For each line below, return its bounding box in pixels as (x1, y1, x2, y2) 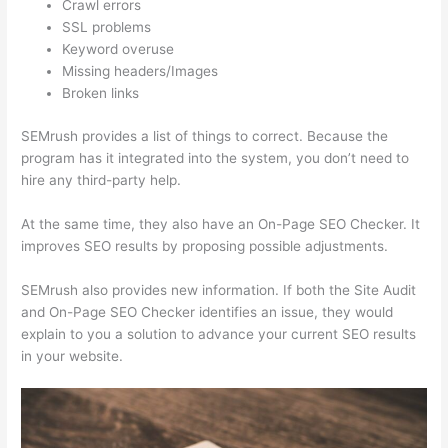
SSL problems (62, 19, 152, 36)
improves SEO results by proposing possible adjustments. (21, 237, 389, 254)
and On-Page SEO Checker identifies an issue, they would (21, 303, 394, 320)
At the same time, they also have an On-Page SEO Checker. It (21, 215, 421, 232)
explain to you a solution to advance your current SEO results (21, 325, 417, 342)
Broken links (62, 85, 140, 102)
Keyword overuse (62, 41, 175, 58)
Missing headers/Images (62, 63, 219, 80)
